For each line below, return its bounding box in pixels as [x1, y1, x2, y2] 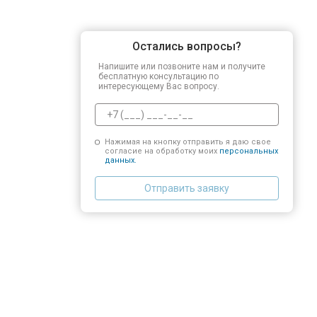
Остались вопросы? [132, 40, 241, 53]
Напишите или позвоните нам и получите [98, 62, 265, 71]
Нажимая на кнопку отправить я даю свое [104, 137, 271, 146]
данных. [104, 156, 137, 165]
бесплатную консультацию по [98, 71, 219, 81]
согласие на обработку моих [104, 146, 219, 156]
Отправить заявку [144, 182, 229, 194]
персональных [219, 146, 278, 156]
